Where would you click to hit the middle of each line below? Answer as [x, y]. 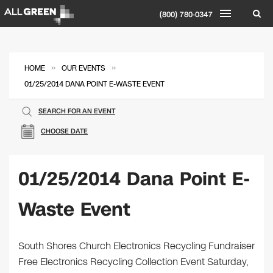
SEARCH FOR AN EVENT [77, 111]
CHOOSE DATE [64, 131]
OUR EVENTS [83, 68]
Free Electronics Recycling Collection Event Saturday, [133, 262]
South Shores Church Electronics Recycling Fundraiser [136, 246]
